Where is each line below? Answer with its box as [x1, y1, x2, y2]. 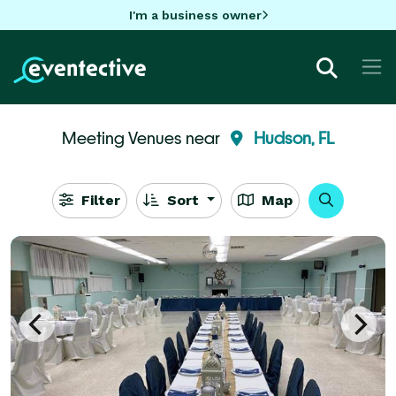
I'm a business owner [128, 7, 262, 22]
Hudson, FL [254, 127, 334, 148]
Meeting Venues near [62, 127, 224, 148]
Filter [76, 191, 120, 209]
